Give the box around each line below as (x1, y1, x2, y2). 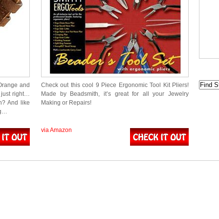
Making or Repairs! (41, 99, 91, 106)
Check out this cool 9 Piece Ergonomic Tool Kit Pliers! (41, 82, 189, 88)
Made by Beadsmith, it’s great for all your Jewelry (41, 90, 189, 97)
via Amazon (41, 127, 72, 133)
